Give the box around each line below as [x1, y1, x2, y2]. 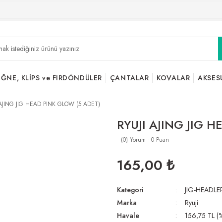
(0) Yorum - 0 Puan [121, 135, 169, 144]
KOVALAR [157, 73, 190, 83]
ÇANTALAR [110, 73, 149, 83]
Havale [117, 211, 139, 221]
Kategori [117, 185, 143, 195]
